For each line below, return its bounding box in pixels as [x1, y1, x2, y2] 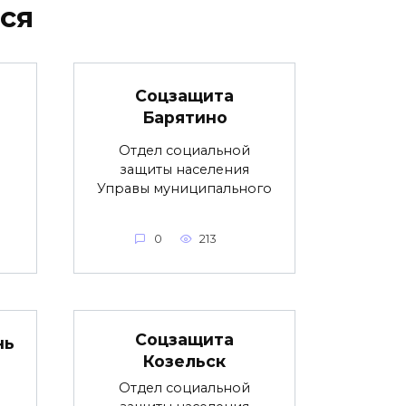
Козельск [143, 351, 226, 371]
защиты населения [120, 160, 249, 178]
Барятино [141, 107, 227, 127]
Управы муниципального [97, 179, 272, 197]
